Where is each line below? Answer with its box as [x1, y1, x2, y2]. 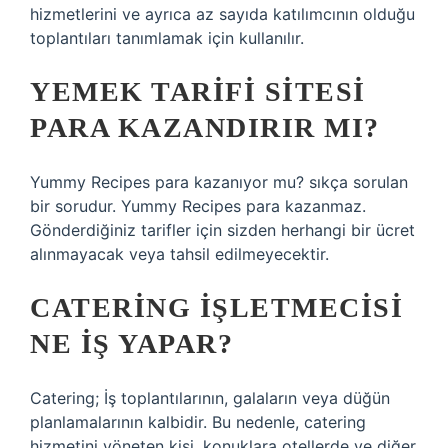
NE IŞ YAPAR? [30, 328, 233, 359]
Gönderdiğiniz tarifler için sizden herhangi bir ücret [30, 220, 415, 240]
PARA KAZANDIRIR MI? [30, 112, 380, 143]
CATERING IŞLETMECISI [30, 292, 403, 323]
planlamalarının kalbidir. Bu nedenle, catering [30, 412, 366, 432]
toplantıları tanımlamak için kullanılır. [30, 28, 304, 48]
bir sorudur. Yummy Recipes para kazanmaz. [30, 196, 366, 216]
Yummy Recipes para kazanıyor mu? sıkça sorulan [30, 172, 408, 192]
